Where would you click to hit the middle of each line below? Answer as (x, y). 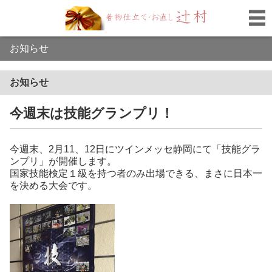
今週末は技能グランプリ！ (92, 113)
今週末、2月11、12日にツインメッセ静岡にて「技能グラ (135, 149)
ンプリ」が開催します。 (63, 161)
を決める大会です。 (53, 185)
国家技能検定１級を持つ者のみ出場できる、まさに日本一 (136, 173)
